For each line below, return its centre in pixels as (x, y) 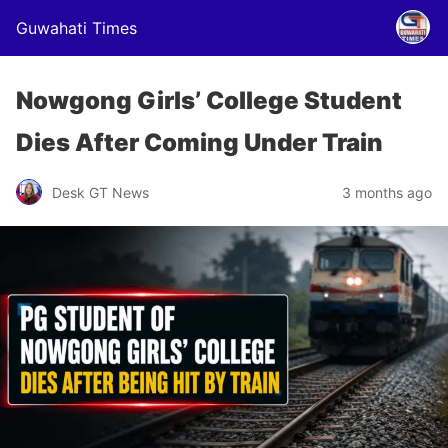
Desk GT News (100, 192)
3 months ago (387, 192)
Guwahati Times (76, 28)
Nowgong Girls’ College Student (209, 100)
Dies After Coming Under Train (199, 142)
